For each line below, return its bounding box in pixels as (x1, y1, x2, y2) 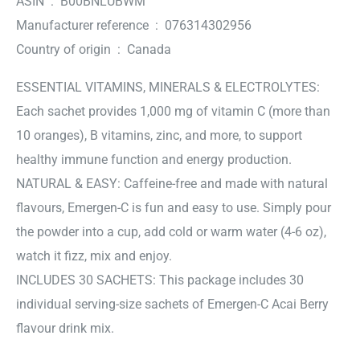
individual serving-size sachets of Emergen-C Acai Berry (16, 296, 329, 312)
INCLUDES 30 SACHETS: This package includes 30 (16, 272, 304, 288)
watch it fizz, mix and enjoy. (16, 247, 172, 264)
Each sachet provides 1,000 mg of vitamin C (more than (16, 103, 330, 119)
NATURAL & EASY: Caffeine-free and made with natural (16, 175, 328, 191)
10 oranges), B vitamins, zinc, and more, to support (16, 127, 302, 143)
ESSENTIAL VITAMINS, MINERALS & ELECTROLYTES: (16, 79, 320, 95)
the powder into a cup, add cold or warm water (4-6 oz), (16, 223, 326, 239)
